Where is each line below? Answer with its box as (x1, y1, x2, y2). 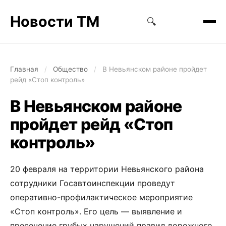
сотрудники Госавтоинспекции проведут (10, 178, 175, 188)
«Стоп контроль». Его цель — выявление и (10, 206, 182, 216)
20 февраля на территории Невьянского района (10, 164, 204, 174)
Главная (10, 65, 38, 73)
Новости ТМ (10, 13, 99, 30)
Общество (53, 65, 88, 73)
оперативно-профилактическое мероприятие (10, 192, 193, 202)
